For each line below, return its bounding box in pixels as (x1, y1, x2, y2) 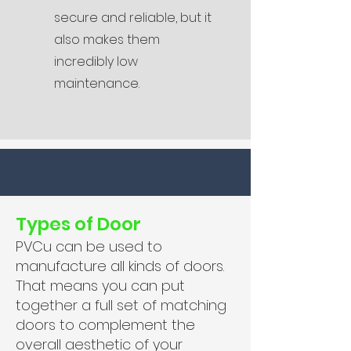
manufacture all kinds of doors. (16, 256, 224, 276)
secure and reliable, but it (54, 9, 212, 27)
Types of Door (16, 212, 141, 237)
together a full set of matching (16, 295, 226, 315)
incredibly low (54, 52, 138, 71)
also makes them (54, 31, 160, 49)
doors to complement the (16, 315, 195, 335)
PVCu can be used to (16, 237, 162, 256)
